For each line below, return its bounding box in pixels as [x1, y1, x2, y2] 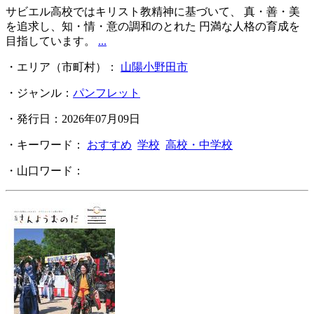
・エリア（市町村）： [6, 61, 121, 74]
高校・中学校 [165, 139, 233, 151]
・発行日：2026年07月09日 [6, 113, 140, 125]
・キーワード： [6, 139, 87, 151]
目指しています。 [6, 35, 98, 48]
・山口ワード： [6, 165, 87, 177]
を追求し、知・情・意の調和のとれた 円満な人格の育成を [6, 20, 300, 33]
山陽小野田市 [121, 61, 188, 74]
